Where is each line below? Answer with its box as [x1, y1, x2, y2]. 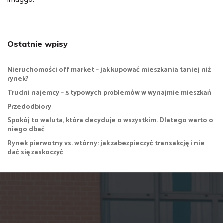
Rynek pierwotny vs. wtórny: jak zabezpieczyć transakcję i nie [7, 138, 205, 149]
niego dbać [7, 124, 45, 135]
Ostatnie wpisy [7, 39, 68, 49]
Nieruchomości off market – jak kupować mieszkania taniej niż [7, 64, 211, 76]
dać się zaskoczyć [7, 147, 63, 158]
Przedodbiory [7, 101, 51, 112]
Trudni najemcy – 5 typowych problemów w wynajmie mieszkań [7, 87, 211, 99]
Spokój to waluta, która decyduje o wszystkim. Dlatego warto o [7, 115, 213, 126]
